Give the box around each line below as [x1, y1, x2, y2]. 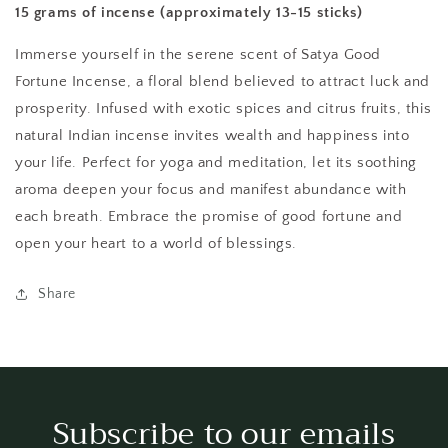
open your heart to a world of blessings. [15, 234, 298, 252]
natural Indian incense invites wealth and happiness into [15, 126, 410, 144]
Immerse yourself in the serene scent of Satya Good [15, 45, 382, 63]
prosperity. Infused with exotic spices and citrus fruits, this [15, 99, 432, 117]
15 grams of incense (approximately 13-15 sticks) [15, 3, 363, 21]
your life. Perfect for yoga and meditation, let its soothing [15, 153, 418, 171]
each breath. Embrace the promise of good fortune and [15, 207, 403, 225]
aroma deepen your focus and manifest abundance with [15, 180, 407, 198]
